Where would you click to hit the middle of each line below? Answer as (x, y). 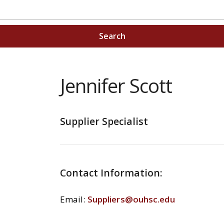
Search (112, 36)
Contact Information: (111, 173)
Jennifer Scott (116, 85)
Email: (74, 199)
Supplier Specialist (104, 121)
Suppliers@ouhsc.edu (131, 199)
